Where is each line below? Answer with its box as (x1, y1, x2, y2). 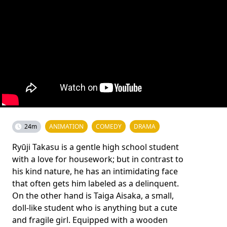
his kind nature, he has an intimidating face (12, 166, 178, 177)
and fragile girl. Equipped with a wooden (12, 214, 168, 225)
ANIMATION (49, 122, 84, 131)
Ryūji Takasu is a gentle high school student (12, 141, 179, 153)
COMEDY (96, 122, 122, 131)
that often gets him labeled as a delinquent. (12, 178, 179, 189)
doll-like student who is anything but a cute (12, 202, 177, 213)
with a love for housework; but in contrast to (12, 154, 183, 165)
